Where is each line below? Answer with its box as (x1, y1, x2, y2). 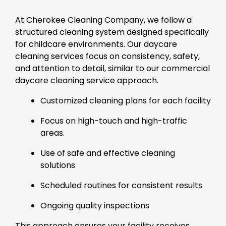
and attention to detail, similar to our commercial (15, 62, 210, 74)
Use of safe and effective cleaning (40, 147, 175, 159)
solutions (40, 159, 75, 171)
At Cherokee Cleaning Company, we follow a (15, 14, 192, 26)
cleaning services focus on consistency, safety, (15, 50, 200, 62)
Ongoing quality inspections (40, 199, 149, 211)
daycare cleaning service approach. (15, 74, 158, 86)
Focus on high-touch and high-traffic (40, 115, 187, 127)
